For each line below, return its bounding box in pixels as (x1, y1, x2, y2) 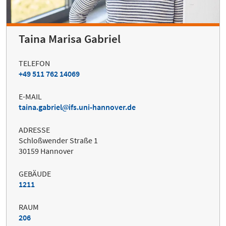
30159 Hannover (19, 145, 74, 156)
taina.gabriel (19, 101, 62, 112)
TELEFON (19, 58, 50, 68)
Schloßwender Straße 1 (19, 135, 98, 145)
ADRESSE (19, 124, 50, 135)
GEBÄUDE (19, 168, 51, 179)
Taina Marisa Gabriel (19, 31, 121, 46)
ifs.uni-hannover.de (69, 101, 136, 112)
